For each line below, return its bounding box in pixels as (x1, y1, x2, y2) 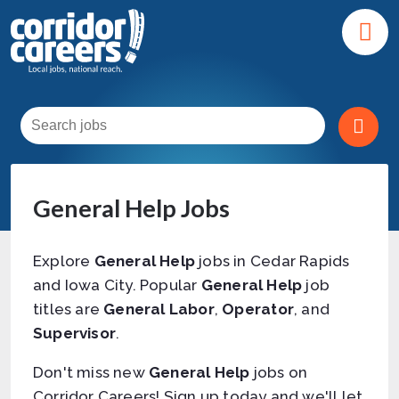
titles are (33, 300, 104, 318)
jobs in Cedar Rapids (195, 252, 350, 270)
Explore (33, 252, 94, 270)
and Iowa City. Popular (33, 276, 201, 294)
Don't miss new (33, 363, 150, 381)
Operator (222, 300, 294, 318)
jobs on (249, 363, 308, 381)
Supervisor (33, 324, 117, 342)
